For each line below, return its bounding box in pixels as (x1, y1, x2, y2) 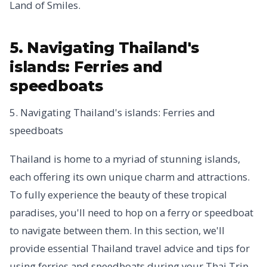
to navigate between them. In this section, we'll (10, 223, 225, 237)
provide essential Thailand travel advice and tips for (10, 241, 250, 255)
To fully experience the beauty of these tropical (10, 188, 227, 201)
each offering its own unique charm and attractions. (10, 170, 250, 184)
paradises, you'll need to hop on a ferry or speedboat (10, 206, 253, 219)
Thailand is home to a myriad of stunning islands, (10, 152, 240, 166)
